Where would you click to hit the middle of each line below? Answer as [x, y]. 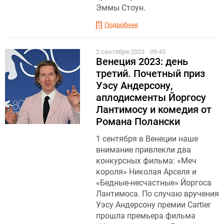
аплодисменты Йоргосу [151, 97]
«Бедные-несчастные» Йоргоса [154, 182]
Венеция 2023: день [142, 61]
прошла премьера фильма [146, 215]
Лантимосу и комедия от [154, 109]
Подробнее [121, 24]
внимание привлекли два [143, 149]
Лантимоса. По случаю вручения [157, 193]
